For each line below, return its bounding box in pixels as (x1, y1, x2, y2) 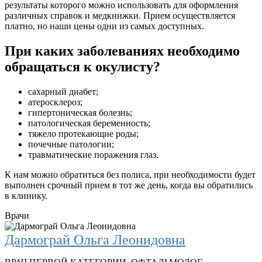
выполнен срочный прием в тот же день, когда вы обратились (5, 180, 253, 191)
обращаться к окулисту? (5, 59, 160, 75)
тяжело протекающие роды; (28, 129, 139, 139)
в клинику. (5, 191, 47, 201)
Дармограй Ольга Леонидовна (5, 232, 185, 248)
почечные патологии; (28, 139, 114, 150)
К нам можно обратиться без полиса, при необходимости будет (5, 170, 256, 180)
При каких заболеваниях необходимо (5, 43, 240, 59)
